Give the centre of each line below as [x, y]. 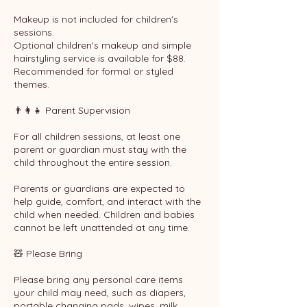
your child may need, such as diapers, [100, 293]
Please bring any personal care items [98, 280]
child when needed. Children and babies [104, 214]
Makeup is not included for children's [96, 19]
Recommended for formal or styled [94, 71]
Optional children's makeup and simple [102, 45]
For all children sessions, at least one [97, 136]
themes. [32, 84]
